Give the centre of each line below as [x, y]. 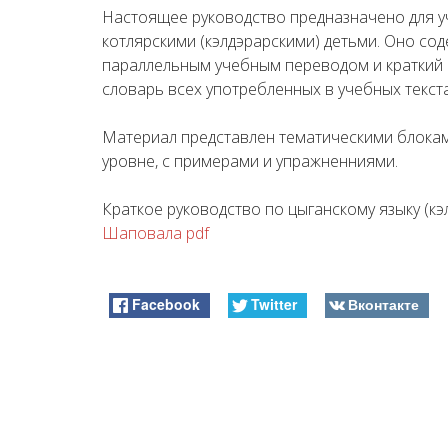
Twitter [273, 303]
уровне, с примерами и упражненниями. [250, 160]
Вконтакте [383, 303]
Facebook [166, 303]
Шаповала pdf [155, 232]
